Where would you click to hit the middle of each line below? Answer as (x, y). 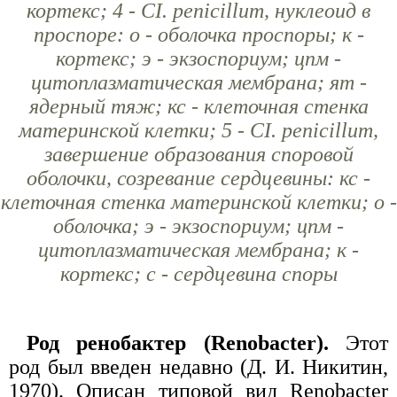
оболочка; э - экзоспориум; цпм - (198, 226)
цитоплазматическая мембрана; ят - (198, 82)
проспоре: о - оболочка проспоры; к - (198, 34)
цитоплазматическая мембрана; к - (198, 249)
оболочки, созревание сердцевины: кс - (198, 178)
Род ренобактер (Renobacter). (186, 343)
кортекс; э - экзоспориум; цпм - (198, 58)
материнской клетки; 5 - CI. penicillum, (198, 130)
